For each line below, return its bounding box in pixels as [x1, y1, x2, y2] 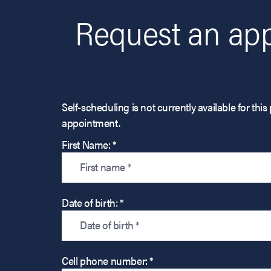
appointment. [62, 114, 120, 130]
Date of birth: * [62, 194, 124, 210]
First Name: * [62, 136, 117, 152]
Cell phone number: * [62, 252, 154, 268]
